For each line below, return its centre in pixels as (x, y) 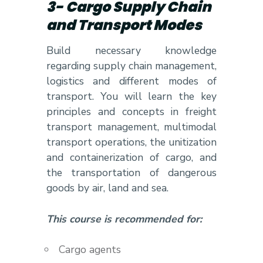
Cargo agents (88, 250)
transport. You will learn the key (131, 97)
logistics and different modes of (131, 81)
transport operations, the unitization (131, 142)
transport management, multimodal (131, 127)
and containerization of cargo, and (131, 158)
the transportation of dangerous (131, 173)
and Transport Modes (124, 25)
